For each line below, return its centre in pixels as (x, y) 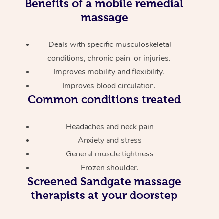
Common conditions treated (104, 99)
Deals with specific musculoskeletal (110, 44)
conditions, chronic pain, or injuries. (110, 58)
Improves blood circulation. (110, 85)
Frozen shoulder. (110, 167)
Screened (52, 181)
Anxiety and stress (110, 140)
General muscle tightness (110, 154)
